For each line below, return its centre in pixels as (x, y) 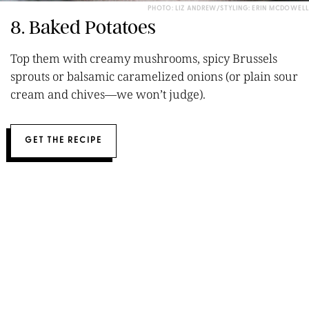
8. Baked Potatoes (83, 27)
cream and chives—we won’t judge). (108, 94)
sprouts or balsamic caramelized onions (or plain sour (154, 76)
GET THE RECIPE (63, 140)
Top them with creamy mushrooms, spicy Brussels (144, 58)
